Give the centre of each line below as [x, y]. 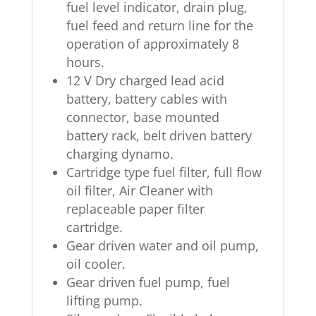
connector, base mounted [142, 117]
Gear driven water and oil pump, [162, 245]
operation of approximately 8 [152, 43]
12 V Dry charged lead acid [145, 80]
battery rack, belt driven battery [159, 135]
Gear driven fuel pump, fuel [148, 282]
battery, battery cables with [146, 98]
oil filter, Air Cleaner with [139, 190]
